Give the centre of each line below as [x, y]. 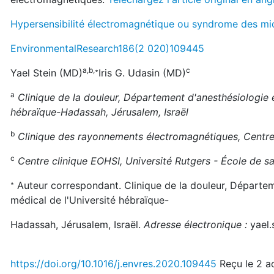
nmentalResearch [79, 48]
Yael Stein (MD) [46, 73]
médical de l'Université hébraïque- [90, 200]
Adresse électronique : [197, 224]
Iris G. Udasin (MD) [142, 73]
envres [138, 264]
